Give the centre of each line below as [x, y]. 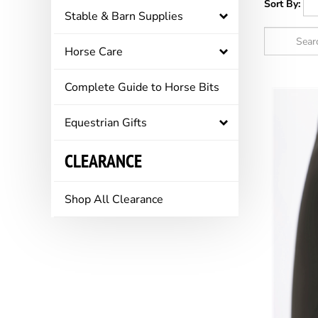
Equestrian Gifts [106, 123]
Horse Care [94, 52]
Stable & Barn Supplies [124, 16]
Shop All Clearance [114, 199]
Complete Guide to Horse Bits [142, 87]
